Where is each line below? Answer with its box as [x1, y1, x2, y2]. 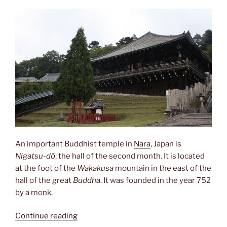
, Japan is [150, 139, 181, 148]
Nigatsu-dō [15, 151, 55, 161]
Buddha [73, 175, 100, 185]
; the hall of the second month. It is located [55, 151, 205, 161]
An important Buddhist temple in [15, 139, 134, 148]
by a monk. [15, 187, 53, 197]
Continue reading [15, 211, 78, 221]
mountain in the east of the [113, 163, 211, 173]
